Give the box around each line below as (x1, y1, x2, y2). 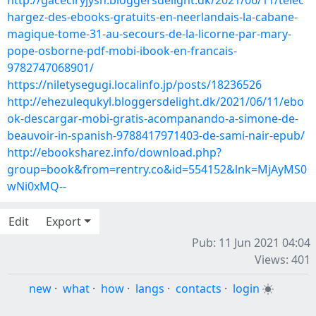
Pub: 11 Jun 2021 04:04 (192, 235, 310, 250)
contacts (175, 281, 221, 296)
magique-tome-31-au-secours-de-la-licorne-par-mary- (7, 26, 291, 42)
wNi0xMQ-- (7, 178, 66, 194)
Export (46, 214, 81, 229)
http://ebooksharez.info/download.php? (7, 145, 221, 160)
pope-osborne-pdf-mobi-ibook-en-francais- (7, 43, 237, 59)
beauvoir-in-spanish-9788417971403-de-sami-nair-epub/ (7, 128, 305, 143)
